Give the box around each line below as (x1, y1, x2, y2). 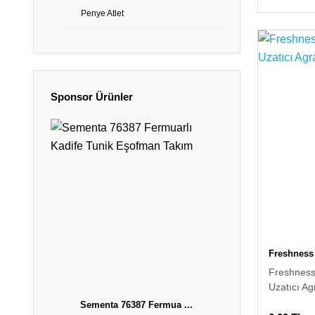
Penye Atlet (81, 8, 124, 18)
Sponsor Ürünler (51, 91, 133, 103)
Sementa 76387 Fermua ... (80, 299, 193, 310)
